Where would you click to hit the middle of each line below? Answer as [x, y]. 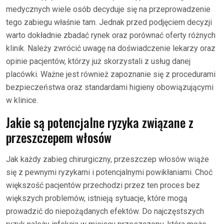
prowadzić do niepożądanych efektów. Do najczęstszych [105, 211]
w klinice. [22, 100]
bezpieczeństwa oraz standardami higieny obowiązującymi [110, 87]
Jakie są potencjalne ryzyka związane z [100, 122]
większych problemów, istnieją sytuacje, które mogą [97, 198]
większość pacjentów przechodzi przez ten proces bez [103, 185]
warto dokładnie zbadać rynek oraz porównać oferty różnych [111, 35]
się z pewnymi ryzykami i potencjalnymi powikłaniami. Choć [109, 172]
